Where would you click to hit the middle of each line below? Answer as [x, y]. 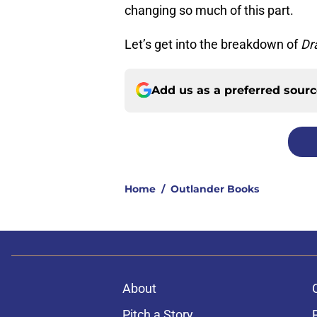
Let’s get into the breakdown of [213, 44]
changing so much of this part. [209, 10]
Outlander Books [215, 189]
